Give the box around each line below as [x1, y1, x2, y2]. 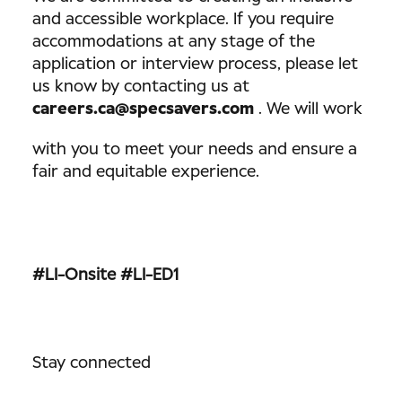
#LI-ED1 [120, 267, 179, 284]
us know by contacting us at [32, 79, 249, 95]
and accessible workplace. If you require [32, 12, 334, 28]
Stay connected [32, 355, 151, 371]
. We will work [254, 101, 363, 118]
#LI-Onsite [32, 267, 116, 284]
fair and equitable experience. [32, 164, 259, 180]
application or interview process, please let [32, 57, 358, 73]
